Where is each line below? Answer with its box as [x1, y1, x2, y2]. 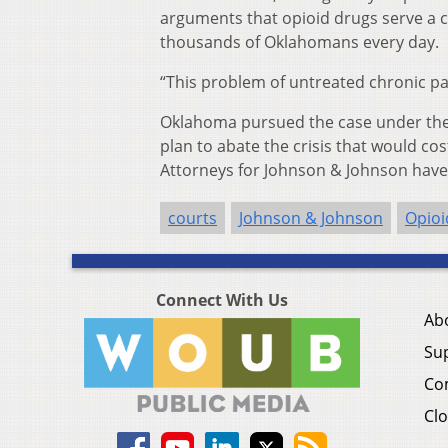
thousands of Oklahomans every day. [160, 31, 439, 54]
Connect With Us [156, 289, 288, 312]
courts [168, 207, 217, 230]
